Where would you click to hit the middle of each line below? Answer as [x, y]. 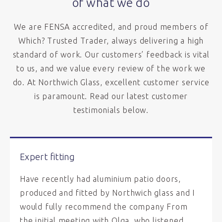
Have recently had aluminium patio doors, [100, 179]
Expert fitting [48, 157]
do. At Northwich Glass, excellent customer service [111, 82]
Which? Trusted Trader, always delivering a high [111, 41]
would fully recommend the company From [104, 207]
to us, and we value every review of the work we [111, 68]
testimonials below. [111, 110]
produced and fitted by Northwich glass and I [108, 193]
